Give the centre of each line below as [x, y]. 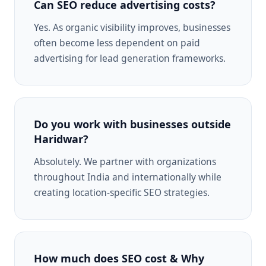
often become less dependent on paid [117, 42]
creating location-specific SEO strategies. [122, 192]
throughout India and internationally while [128, 177]
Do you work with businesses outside [132, 124]
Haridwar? [61, 139]
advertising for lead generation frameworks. [130, 58]
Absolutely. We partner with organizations [125, 161]
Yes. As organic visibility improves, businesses [132, 27]
